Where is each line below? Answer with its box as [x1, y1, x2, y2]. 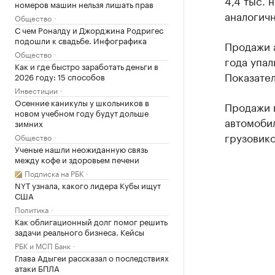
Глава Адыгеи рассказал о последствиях [15, 251, 169, 263]
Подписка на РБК [25, 167, 83, 179]
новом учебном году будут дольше [15, 106, 149, 118]
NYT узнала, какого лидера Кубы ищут [15, 179, 161, 191]
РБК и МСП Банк [15, 239, 71, 251]
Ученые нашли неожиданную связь [15, 142, 148, 155]
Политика [15, 203, 48, 215]
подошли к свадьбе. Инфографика [15, 34, 147, 46]
